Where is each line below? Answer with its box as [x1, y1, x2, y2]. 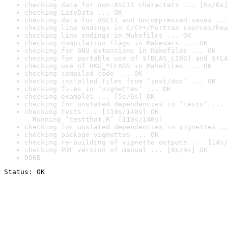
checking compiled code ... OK [24, 70, 142, 77]
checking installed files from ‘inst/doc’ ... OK [24, 77, 216, 85]
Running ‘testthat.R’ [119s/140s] [24, 116, 163, 123]
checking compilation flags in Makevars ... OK [24, 39, 208, 47]
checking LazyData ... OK [24, 9, 122, 16]
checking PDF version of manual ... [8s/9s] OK [24, 146, 208, 154]
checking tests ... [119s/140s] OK [24, 108, 159, 116]
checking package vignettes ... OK [24, 131, 159, 138]
